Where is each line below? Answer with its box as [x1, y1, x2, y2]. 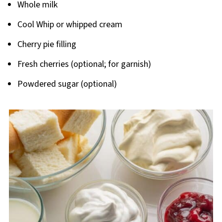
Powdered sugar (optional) [17, 78, 117, 91]
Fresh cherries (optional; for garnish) [17, 58, 151, 71]
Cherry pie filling [17, 38, 76, 51]
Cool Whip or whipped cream [17, 18, 122, 31]
